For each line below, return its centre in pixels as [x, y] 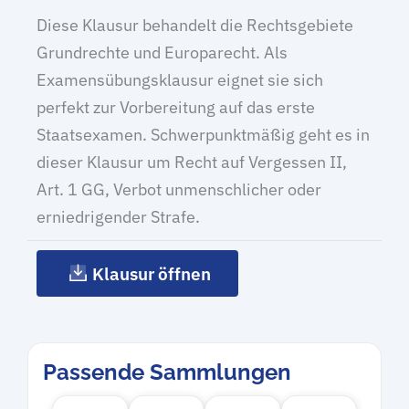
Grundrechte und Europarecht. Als [162, 52]
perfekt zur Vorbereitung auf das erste [176, 107]
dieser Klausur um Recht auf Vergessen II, [192, 162]
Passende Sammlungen [167, 372]
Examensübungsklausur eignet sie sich [180, 80]
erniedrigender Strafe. [118, 217]
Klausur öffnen [152, 273]
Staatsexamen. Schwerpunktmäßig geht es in [203, 135]
